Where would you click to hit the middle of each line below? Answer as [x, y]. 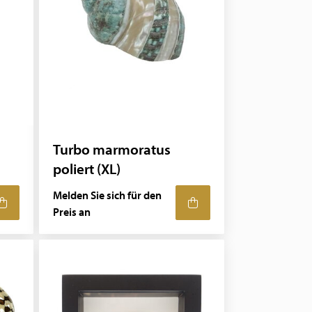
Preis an [72, 212]
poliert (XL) [87, 169]
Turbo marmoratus [112, 149]
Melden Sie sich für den [108, 195]
